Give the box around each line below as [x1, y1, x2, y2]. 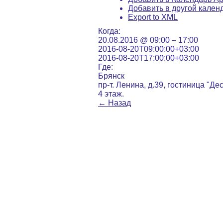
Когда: [98, 27, 120, 35]
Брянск [98, 72, 124, 80]
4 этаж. [98, 90, 124, 98]
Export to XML [128, 13, 178, 21]
